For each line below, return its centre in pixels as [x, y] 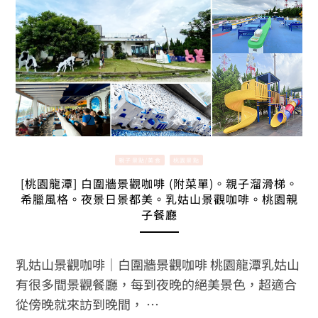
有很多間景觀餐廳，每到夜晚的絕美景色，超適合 [156, 284]
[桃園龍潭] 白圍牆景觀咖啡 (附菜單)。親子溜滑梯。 [159, 183]
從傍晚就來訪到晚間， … [87, 304]
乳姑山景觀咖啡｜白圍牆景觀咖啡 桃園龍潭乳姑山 [157, 264]
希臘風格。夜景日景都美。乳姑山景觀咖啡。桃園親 [159, 198]
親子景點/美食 [140, 160]
